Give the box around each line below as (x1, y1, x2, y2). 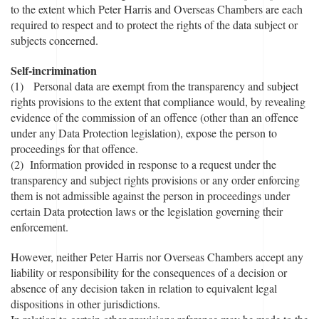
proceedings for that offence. (11, 141, 138, 156)
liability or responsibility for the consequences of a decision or (11, 265, 287, 280)
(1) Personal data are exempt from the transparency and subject (11, 78, 298, 93)
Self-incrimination (11, 62, 97, 78)
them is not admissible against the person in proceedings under (11, 188, 290, 203)
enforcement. (11, 219, 72, 234)
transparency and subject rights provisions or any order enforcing (11, 172, 300, 187)
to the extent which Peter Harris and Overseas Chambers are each (11, 1, 303, 16)
